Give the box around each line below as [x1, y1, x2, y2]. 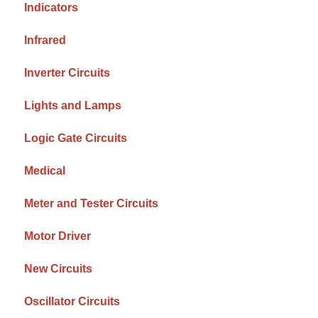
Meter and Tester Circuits [24, 197, 159, 209]
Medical [24, 164, 66, 177]
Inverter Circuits [24, 66, 111, 79]
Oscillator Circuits [24, 295, 121, 307]
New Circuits [24, 262, 93, 275]
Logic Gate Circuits [24, 131, 128, 144]
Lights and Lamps [24, 99, 122, 111]
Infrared [24, 33, 67, 46]
